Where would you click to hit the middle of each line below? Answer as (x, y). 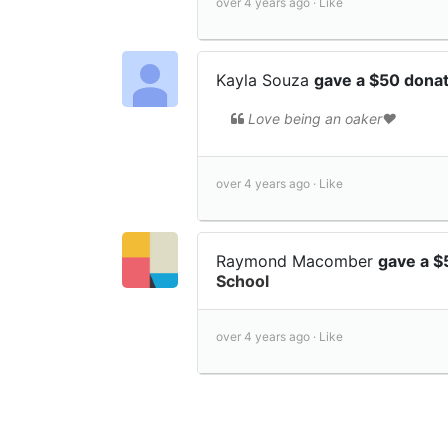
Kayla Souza (265, 79)
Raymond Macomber (297, 260)
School (242, 280)
